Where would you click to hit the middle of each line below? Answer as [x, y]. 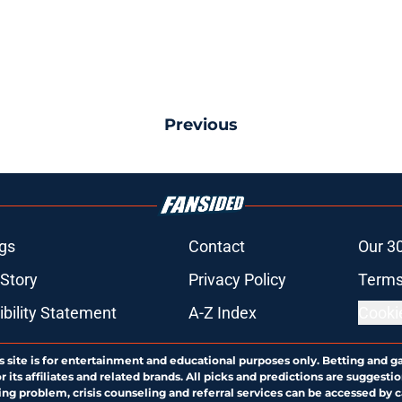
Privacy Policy [237, 280]
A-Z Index [222, 313]
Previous [201, 125]
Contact [216, 246]
